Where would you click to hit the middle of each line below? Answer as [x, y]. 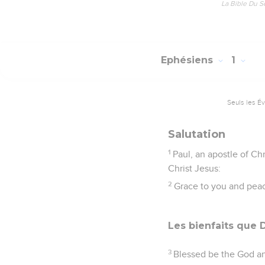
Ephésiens [188, 60]
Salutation [197, 134]
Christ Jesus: [194, 168]
